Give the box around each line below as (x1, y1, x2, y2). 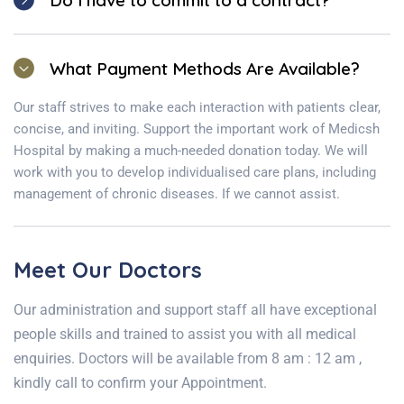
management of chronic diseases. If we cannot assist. (14, 186, 340, 203)
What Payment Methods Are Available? (50, 58, 360, 80)
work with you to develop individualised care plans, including (14, 164, 376, 181)
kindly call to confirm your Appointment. (14, 374, 267, 392)
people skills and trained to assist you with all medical (14, 326, 356, 344)
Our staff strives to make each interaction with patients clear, (14, 99, 381, 116)
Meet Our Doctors (14, 256, 202, 284)
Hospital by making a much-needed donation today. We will (14, 142, 368, 160)
